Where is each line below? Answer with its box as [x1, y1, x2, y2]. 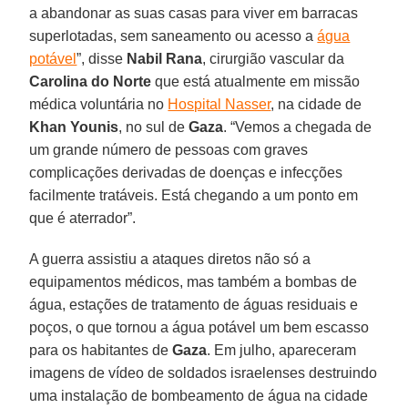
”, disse [76, 50, 127, 66]
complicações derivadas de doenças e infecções [29, 164, 343, 180]
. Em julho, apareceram [207, 342, 357, 358]
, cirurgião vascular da [202, 50, 345, 66]
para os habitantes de [29, 342, 173, 358]
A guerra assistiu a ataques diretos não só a [29, 250, 311, 267]
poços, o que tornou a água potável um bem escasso [29, 319, 370, 335]
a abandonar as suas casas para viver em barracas [29, 5, 359, 21]
